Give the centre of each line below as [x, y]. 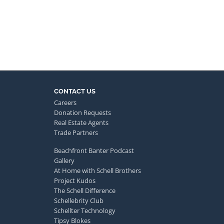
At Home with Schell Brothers [97, 170]
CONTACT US [75, 91]
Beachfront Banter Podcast [94, 150]
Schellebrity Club [79, 200]
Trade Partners [76, 132]
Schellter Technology [85, 210]
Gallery [64, 160]
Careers [65, 102]
